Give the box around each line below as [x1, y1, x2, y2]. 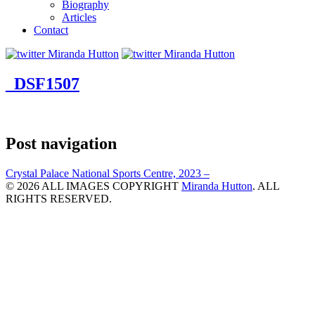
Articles [62, 11, 96, 23]
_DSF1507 [6, 74, 79, 93]
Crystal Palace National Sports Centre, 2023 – [6, 167, 210, 179]
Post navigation [6, 134, 117, 153]
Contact [34, 23, 68, 36]
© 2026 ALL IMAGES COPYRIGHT [6, 179, 181, 192]
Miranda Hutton [181, 179, 252, 192]
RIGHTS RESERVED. [6, 192, 112, 205]
